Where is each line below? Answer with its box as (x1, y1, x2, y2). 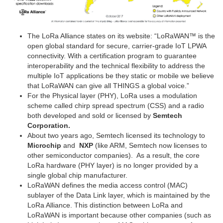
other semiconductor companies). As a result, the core (27, 151, 200, 159)
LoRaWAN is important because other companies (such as (27, 211, 211, 219)
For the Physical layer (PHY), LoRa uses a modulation (27, 91, 197, 100)
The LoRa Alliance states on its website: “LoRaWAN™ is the (27, 31, 215, 40)
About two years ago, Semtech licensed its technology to (27, 131, 205, 139)
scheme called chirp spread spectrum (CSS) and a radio (27, 101, 204, 110)
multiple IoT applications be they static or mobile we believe (27, 71, 214, 80)
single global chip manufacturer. (27, 171, 127, 179)
